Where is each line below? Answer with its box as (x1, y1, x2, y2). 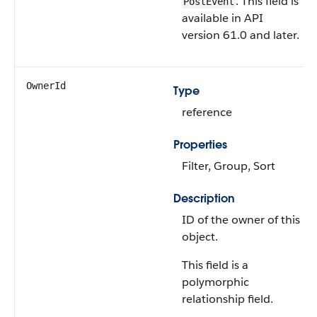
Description (173, 191, 235, 206)
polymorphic (182, 275, 249, 289)
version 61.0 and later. (182, 28, 299, 42)
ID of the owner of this (182, 212, 300, 227)
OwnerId (26, 80, 66, 91)
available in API (182, 11, 263, 25)
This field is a (182, 258, 248, 272)
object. (182, 229, 218, 244)
